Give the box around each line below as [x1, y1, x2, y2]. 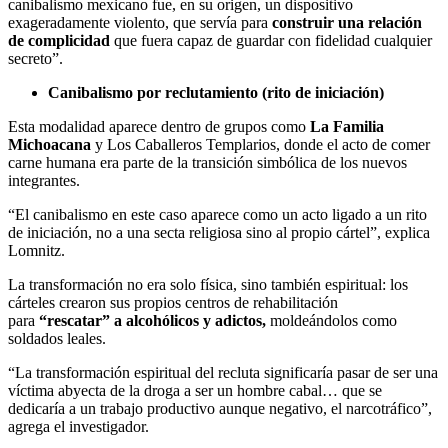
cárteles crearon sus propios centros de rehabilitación [8, 294, 338, 312]
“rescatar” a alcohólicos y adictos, [35, 312, 270, 330]
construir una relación [268, 14, 422, 32]
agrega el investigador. [8, 418, 149, 436]
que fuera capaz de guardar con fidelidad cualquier [110, 32, 432, 50]
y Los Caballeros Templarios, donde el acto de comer [91, 136, 430, 154]
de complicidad [8, 32, 110, 50]
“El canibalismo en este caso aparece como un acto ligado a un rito [8, 206, 427, 224]
